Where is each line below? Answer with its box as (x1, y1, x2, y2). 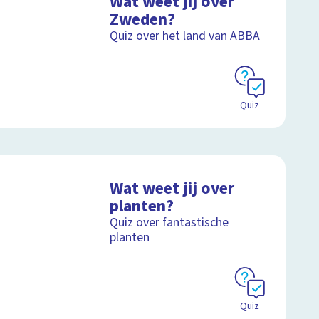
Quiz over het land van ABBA (110, 26, 261, 45)
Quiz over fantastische (110, 213, 229, 231)
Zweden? (110, 7, 176, 31)
